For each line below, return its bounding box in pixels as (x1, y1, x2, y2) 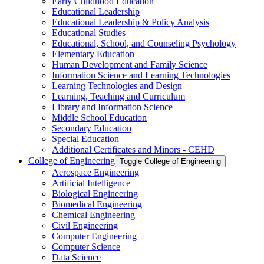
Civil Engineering (52, 220, 118, 230)
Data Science (52, 252, 101, 262)
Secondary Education (52, 123, 131, 133)
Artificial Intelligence (52, 177, 130, 188)
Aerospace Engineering (52, 167, 139, 177)
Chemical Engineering (52, 209, 135, 220)
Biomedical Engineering (52, 199, 142, 209)
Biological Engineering (52, 188, 138, 199)
